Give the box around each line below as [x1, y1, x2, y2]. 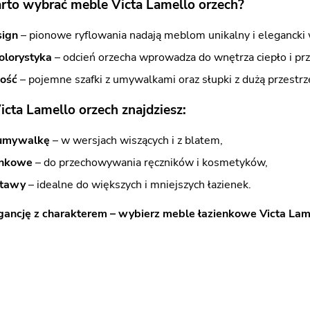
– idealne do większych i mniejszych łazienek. [26, 177, 251, 192]
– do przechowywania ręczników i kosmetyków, [33, 155, 268, 170]
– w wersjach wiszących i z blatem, [50, 133, 223, 148]
